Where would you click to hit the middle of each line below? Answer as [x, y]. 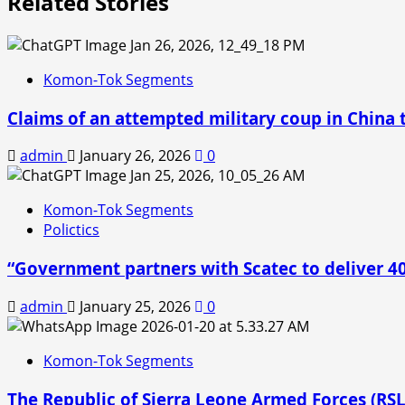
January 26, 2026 [135, 156]
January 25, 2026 [135, 306]
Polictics [71, 230]
